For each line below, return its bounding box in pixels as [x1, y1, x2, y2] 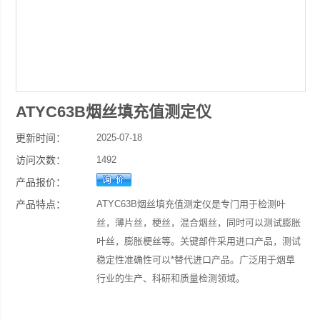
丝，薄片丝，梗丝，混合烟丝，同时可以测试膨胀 [96, 217, 301, 228]
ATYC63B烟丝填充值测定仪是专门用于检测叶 [96, 199, 286, 209]
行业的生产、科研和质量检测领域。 [96, 273, 246, 284]
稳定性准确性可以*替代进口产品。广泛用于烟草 [96, 254, 296, 265]
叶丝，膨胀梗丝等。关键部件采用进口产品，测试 [96, 236, 301, 246]
